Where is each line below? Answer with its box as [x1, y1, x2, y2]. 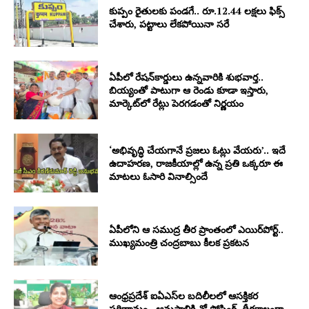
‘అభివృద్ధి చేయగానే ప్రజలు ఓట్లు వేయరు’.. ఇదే [109, 143, 286, 157]
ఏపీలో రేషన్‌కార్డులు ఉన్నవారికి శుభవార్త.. [109, 70, 264, 84]
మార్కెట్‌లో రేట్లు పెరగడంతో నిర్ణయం [109, 97, 244, 110]
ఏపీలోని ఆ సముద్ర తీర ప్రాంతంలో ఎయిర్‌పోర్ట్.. [109, 222, 284, 236]
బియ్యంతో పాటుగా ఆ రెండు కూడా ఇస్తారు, [109, 83, 269, 97]
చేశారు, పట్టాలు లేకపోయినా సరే [109, 17, 230, 30]
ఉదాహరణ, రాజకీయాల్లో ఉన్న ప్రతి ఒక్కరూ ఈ [109, 156, 283, 170]
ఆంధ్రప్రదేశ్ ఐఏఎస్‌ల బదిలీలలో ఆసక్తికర [109, 289, 259, 303]
